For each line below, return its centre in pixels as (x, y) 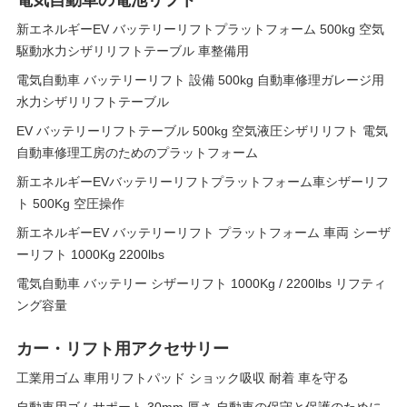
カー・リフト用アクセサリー (123, 349)
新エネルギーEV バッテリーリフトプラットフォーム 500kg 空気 (200, 29)
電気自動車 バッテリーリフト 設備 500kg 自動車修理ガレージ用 (200, 80)
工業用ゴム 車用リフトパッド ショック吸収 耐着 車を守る (183, 378)
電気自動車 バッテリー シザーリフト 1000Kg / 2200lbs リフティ (201, 283)
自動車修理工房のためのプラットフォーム (137, 153)
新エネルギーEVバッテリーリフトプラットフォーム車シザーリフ (203, 182)
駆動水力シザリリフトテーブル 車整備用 (133, 51)
